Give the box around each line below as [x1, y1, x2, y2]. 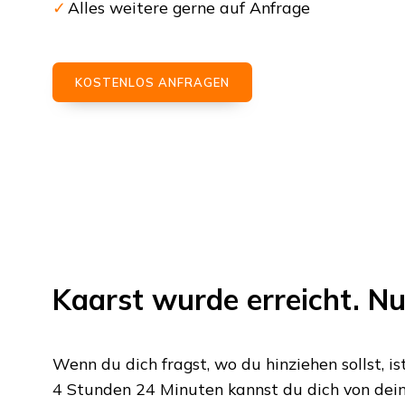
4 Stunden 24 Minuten [52, 379, 223, 400]
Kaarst [52, 281, 144, 318]
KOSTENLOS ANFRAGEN [74, 75, 230, 90]
